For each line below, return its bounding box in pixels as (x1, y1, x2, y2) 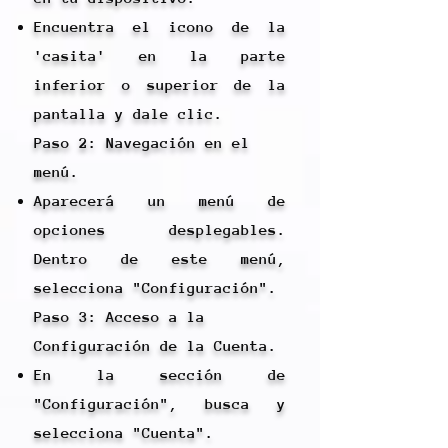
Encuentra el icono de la (34, 18, 286, 35)
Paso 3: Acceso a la (34, 308, 205, 325)
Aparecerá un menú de (34, 192, 286, 209)
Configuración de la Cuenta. (34, 337, 277, 354)
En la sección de (34, 366, 286, 383)
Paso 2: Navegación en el (34, 134, 250, 151)
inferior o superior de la (34, 76, 286, 93)
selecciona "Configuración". (34, 279, 277, 296)
